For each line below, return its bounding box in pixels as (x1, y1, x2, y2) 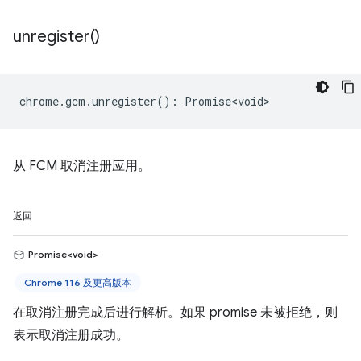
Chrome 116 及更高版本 (24, 276, 131, 288)
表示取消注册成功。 (13, 327, 129, 343)
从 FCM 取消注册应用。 (13, 158, 151, 174)
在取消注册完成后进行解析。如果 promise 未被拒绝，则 (13, 305, 338, 321)
